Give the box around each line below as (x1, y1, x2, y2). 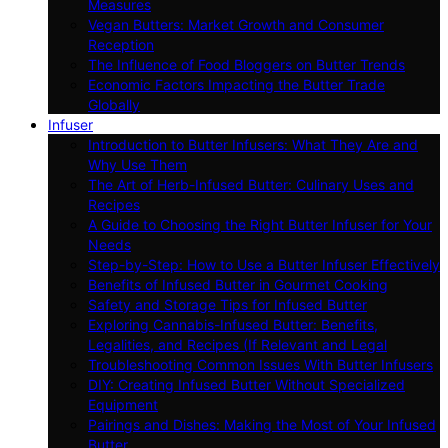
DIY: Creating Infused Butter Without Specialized (88, 375, 405, 393)
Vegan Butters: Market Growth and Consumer (88, 15, 384, 33)
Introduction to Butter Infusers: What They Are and (88, 135, 418, 153)
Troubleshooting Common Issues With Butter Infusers (88, 355, 433, 373)
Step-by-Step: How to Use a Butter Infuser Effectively (88, 255, 440, 273)
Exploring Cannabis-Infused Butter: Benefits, (88, 315, 378, 333)
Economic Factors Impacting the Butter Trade (88, 75, 385, 93)
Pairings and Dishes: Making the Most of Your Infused (88, 415, 436, 433)
